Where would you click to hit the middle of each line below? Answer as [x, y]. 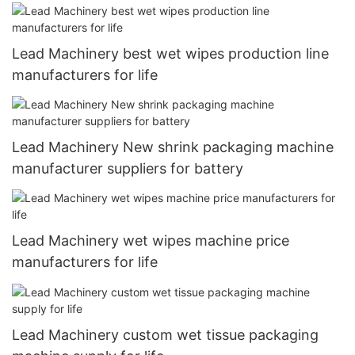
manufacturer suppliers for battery [128, 169]
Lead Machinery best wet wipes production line [170, 53]
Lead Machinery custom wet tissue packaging [165, 334]
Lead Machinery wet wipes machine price [151, 241]
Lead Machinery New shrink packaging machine [173, 147]
